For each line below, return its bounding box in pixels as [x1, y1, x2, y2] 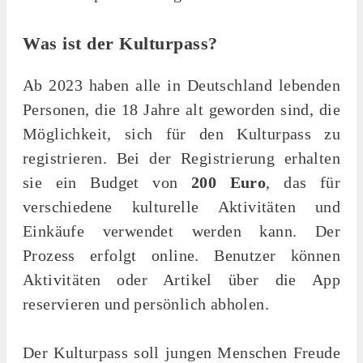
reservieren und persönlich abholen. [23, 294, 269, 313]
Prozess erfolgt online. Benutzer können [23, 246, 340, 264]
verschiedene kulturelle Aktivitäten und [23, 197, 340, 216]
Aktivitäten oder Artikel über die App [23, 270, 340, 288]
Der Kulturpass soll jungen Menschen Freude [23, 343, 340, 361]
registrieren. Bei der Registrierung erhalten [23, 148, 340, 167]
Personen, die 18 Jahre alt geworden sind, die [23, 100, 340, 118]
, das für [266, 173, 340, 191]
